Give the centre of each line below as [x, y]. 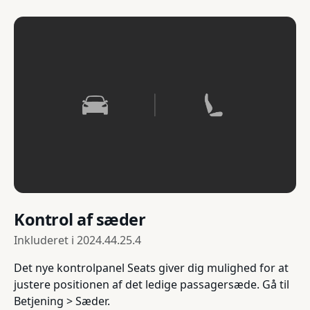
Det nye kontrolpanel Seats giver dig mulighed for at [151, 267]
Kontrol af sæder [80, 219]
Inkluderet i [45, 240]
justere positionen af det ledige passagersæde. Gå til [152, 284]
